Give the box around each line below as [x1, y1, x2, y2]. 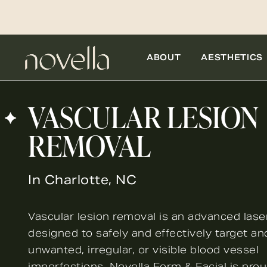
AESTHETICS [201, 52, 263, 63]
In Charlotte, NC [28, 172, 136, 188]
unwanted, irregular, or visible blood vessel [28, 243, 259, 256]
